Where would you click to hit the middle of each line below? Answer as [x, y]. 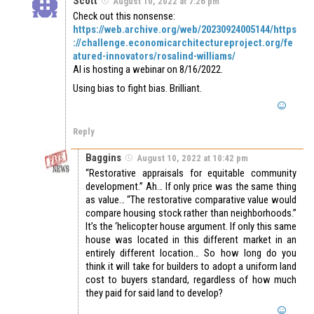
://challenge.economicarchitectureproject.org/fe [183, 43]
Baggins [103, 158]
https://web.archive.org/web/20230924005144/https [185, 30]
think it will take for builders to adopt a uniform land [191, 267]
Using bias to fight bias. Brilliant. [137, 89]
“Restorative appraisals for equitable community [191, 173]
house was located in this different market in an [191, 240]
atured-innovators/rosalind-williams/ [154, 56]
